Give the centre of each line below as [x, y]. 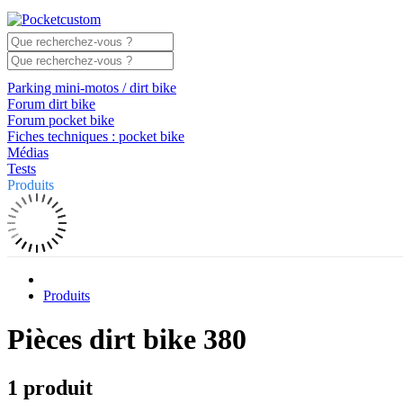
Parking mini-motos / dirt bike [92, 88]
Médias [28, 152]
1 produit [50, 387]
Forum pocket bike [61, 120]
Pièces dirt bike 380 [127, 340]
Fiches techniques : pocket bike [96, 136]
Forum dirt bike [51, 104]
